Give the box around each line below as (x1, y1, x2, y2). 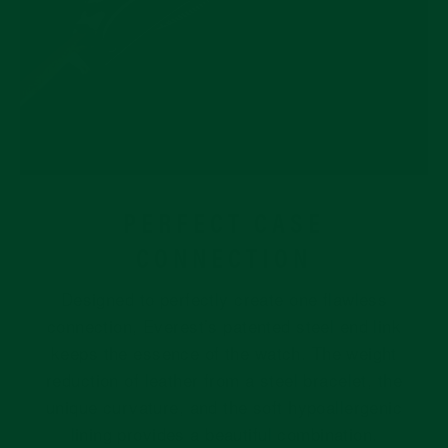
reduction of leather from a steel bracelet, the (46, 366, 402, 392)
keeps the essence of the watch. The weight (51, 339, 397, 365)
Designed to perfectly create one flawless (60, 285, 388, 311)
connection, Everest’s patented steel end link (46, 312, 402, 338)
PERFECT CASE (123, 202, 325, 241)
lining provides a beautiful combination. (70, 420, 378, 446)
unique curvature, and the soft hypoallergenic (45, 393, 403, 419)
